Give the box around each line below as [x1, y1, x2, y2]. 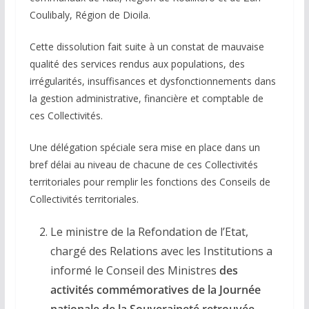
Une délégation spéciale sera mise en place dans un [29, 141, 260, 154]
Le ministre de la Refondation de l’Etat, [50, 224, 248, 240]
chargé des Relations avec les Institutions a [50, 243, 272, 259]
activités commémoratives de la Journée [50, 282, 261, 298]
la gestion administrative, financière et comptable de [29, 92, 263, 106]
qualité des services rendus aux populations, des [29, 57, 245, 71]
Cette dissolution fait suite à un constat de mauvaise [29, 40, 264, 54]
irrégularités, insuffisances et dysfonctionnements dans [29, 74, 276, 88]
